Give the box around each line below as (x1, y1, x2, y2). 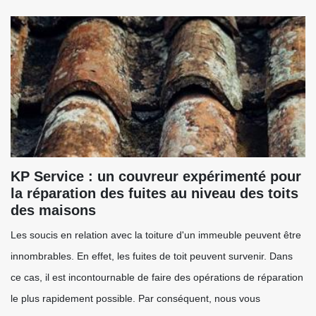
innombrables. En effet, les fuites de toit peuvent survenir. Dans (11, 250, 293, 262)
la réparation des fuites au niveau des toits (11, 186, 298, 201)
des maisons (11, 202, 96, 218)
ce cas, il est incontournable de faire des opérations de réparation (11, 272, 303, 283)
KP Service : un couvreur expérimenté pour (11, 169, 301, 184)
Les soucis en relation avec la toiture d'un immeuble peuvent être (11, 229, 301, 241)
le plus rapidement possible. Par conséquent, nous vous (11, 293, 260, 304)
